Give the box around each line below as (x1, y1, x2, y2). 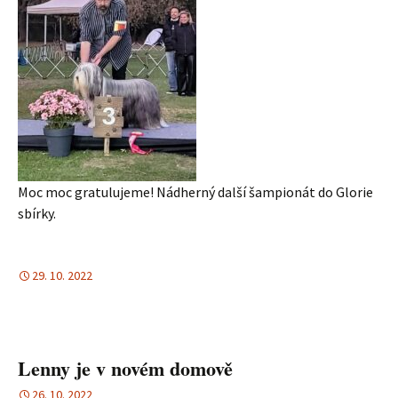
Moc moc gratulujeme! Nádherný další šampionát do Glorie (18, 182, 373, 201)
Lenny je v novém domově (18, 353, 233, 383)
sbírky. (18, 203, 56, 222)
